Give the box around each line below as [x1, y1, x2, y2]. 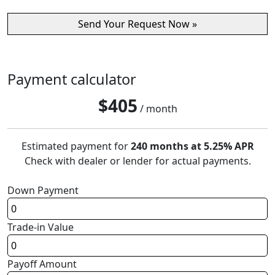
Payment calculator [7, 69, 136, 90]
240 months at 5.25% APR [130, 139, 254, 153]
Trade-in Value [7, 220, 74, 234]
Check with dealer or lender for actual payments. [24, 154, 251, 168]
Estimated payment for [21, 139, 131, 153]
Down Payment [7, 184, 79, 198]
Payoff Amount [7, 257, 77, 271]
